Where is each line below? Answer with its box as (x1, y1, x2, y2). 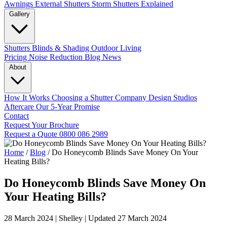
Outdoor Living (91, 44, 141, 52)
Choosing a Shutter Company (52, 93, 148, 102)
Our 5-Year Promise (36, 102, 100, 111)
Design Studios (148, 93, 197, 102)
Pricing (4, 53, 29, 61)
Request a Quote (4, 130, 59, 138)
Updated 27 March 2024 (88, 213, 167, 222)
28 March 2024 (4, 213, 55, 222)
